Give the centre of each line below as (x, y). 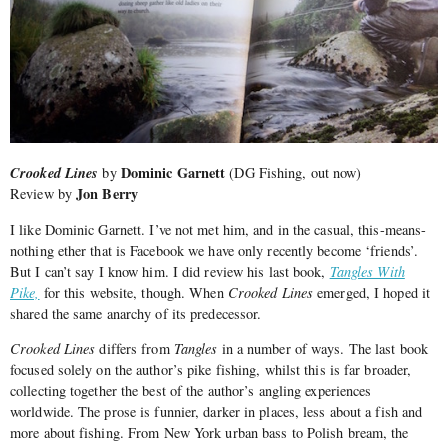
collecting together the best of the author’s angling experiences (191, 390)
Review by (43, 194)
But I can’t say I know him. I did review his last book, (170, 271)
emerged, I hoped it (372, 292)
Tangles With (367, 271)
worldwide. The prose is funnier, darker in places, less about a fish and (216, 411)
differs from (134, 348)
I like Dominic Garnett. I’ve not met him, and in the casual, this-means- (218, 229)
